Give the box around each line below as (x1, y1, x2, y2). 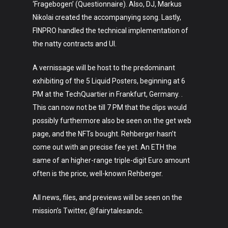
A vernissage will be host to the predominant (33, 64, 175, 72)
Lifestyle (131, 137, 177, 152)
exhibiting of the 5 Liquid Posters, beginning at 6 (33, 77, 185, 85)
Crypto (131, 159, 167, 174)
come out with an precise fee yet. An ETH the (33, 143, 177, 151)
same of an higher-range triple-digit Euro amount (33, 156, 190, 164)
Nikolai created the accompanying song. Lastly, (33, 13, 181, 21)
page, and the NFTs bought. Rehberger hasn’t (33, 130, 176, 138)
